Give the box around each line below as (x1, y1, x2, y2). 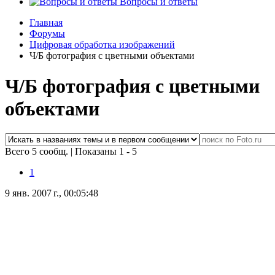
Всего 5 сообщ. (5, 146, 71, 157)
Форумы (29, 28, 65, 39)
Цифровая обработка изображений (29, 39, 175, 50)
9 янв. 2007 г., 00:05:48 (5, 188, 98, 199)
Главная (29, 17, 63, 28)
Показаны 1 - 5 (75, 146, 137, 157)
